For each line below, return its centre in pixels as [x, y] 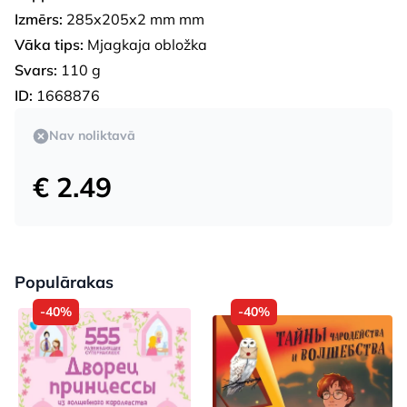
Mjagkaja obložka [145, 45]
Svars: [36, 70]
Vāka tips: [49, 45]
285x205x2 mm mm [134, 20]
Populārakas [64, 283]
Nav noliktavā [92, 136]
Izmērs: [39, 20]
